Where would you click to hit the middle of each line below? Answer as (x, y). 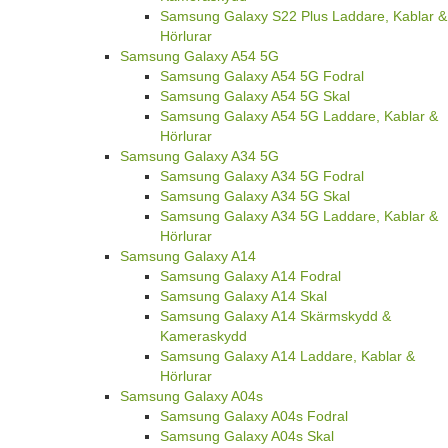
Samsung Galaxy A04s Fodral (254, 415)
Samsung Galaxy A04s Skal (247, 435)
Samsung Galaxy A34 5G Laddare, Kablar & (299, 215)
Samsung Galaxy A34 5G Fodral (262, 175)
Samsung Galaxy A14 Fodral (250, 275)
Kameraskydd (203, 335)
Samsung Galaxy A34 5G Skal (255, 195)
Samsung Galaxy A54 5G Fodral (262, 75)
